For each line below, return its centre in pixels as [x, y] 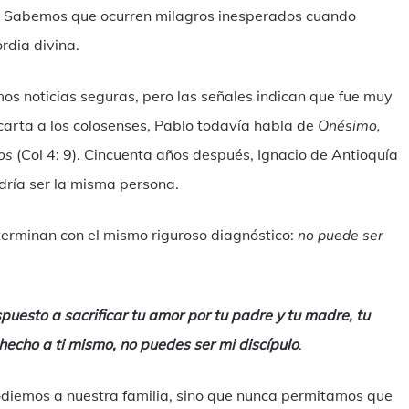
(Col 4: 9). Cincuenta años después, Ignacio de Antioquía [205, 154]
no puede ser [341, 236]
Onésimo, [349, 126]
